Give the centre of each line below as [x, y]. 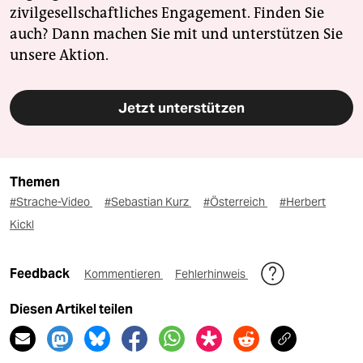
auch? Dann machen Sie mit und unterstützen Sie [176, 34]
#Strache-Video [51, 202]
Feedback [41, 274]
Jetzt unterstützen [181, 108]
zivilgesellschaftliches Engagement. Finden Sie [167, 13]
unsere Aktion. [59, 56]
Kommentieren [124, 274]
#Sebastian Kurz [148, 202]
